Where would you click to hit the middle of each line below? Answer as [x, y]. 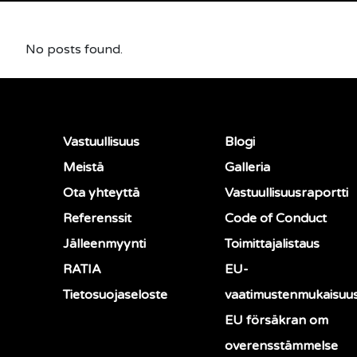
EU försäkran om [276, 321]
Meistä [83, 168]
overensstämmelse [281, 346]
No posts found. [74, 50]
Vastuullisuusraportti [286, 193]
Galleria [247, 168]
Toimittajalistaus [272, 244]
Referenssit [97, 219]
